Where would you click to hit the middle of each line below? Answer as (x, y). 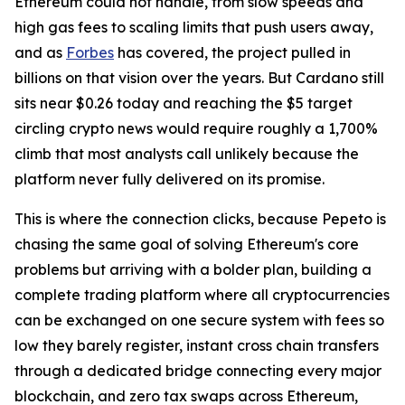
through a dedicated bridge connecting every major (198, 371)
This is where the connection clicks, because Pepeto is (200, 219)
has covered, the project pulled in (232, 53)
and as (40, 53)
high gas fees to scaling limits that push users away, (194, 28)
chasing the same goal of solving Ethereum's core (187, 245)
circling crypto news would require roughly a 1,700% (196, 129)
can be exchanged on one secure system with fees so (199, 320)
